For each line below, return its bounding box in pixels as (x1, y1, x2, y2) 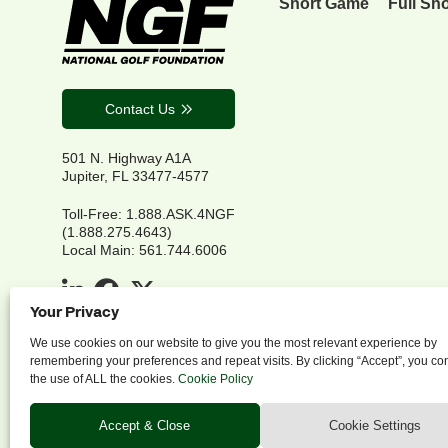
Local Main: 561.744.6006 (62, 241, 227, 258)
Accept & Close (99, 417, 191, 433)
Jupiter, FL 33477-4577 (62, 167, 209, 184)
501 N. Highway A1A (62, 149, 191, 166)
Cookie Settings (328, 417, 421, 433)
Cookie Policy (178, 372, 253, 386)
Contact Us (104, 100, 175, 117)
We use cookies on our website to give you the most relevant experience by (30, 336, 437, 350)
